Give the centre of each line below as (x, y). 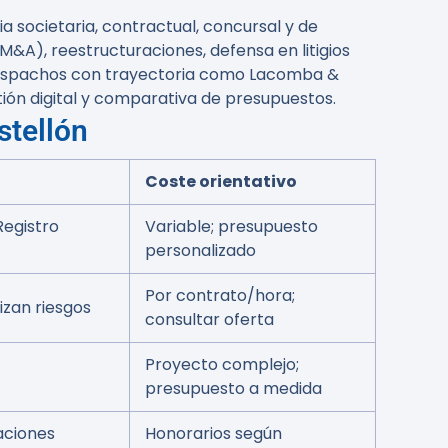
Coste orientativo (221, 181)
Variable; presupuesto (231, 226)
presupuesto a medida (233, 388)
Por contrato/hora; (220, 295)
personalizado (200, 250)
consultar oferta (209, 319)
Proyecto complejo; (222, 364)
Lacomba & (294, 74)
